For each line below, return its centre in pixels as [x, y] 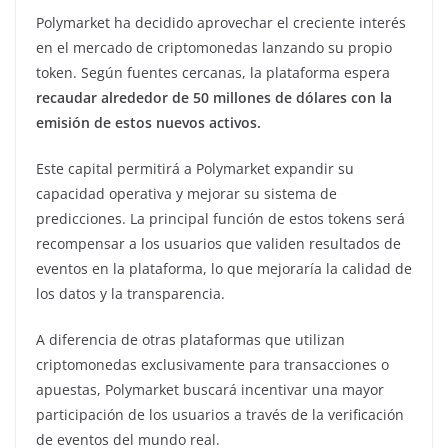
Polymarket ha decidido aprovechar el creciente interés [221, 22]
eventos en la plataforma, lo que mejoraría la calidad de [224, 268]
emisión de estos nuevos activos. [148, 122]
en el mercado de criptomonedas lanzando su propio [214, 47]
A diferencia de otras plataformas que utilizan [190, 339]
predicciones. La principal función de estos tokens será [220, 218]
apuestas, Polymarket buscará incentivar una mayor [210, 389]
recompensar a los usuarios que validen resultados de [218, 243]
